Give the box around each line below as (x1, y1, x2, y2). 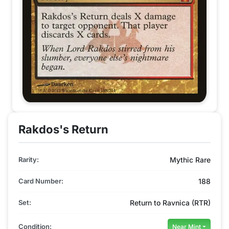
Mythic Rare (170, 155, 211, 164)
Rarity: (18, 155, 39, 164)
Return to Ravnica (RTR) (130, 198, 211, 207)
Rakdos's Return (18, 122, 108, 136)
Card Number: (18, 176, 63, 185)
